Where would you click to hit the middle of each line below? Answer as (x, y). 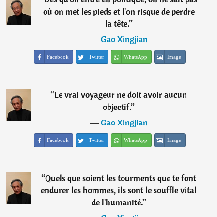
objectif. (117, 107)
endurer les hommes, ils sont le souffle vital (119, 190)
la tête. (117, 23)
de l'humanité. (117, 202)
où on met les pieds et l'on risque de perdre (119, 11)
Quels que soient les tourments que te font (121, 178)
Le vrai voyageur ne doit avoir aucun (121, 95)
